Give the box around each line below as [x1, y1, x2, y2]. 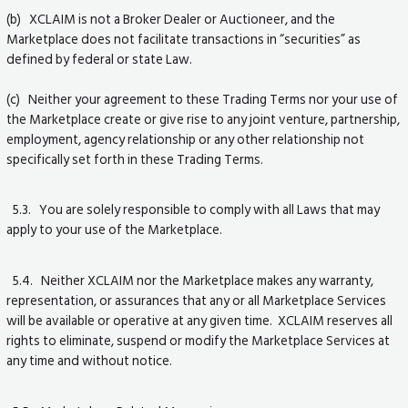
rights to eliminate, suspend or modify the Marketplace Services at [6, 329, 391, 352]
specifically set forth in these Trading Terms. [6, 148, 267, 170]
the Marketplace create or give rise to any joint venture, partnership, [6, 107, 401, 130]
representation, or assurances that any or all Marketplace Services [6, 289, 387, 311]
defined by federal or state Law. [6, 47, 193, 70]
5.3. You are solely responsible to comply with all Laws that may [6, 199, 381, 221]
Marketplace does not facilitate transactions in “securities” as [6, 27, 362, 50]
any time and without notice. [6, 349, 173, 372]
